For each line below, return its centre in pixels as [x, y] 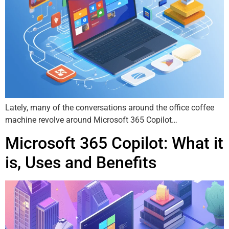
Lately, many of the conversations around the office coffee [110, 107]
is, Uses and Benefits [81, 162]
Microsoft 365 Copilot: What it [114, 143]
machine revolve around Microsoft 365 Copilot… [91, 120]
